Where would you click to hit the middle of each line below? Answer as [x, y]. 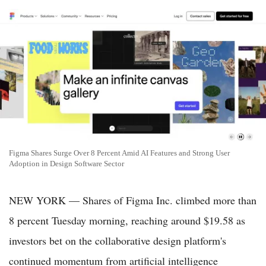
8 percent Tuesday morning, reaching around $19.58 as [127, 220]
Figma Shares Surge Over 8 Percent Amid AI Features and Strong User [119, 153]
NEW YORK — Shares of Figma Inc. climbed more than [133, 200]
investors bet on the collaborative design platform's [118, 240]
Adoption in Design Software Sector [66, 163]
